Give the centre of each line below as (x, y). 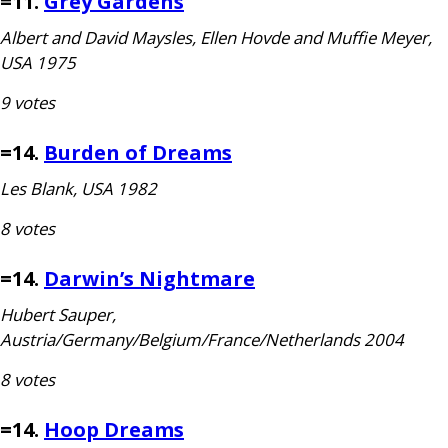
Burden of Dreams (138, 152)
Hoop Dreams (114, 429)
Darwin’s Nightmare (149, 278)
